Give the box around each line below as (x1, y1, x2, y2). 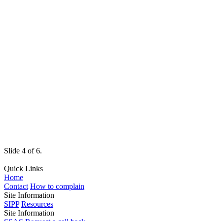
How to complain (30, 182, 84, 190)
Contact (4, 182, 28, 190)
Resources (21, 199, 53, 208)
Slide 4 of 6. (4, 146, 42, 155)
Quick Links (4, 164, 43, 173)
